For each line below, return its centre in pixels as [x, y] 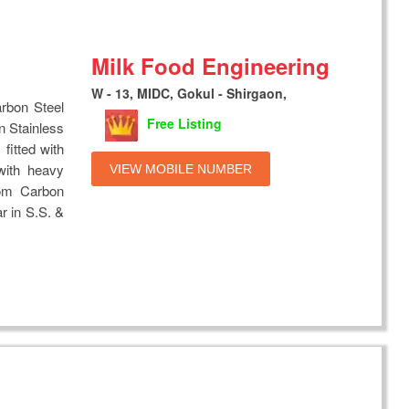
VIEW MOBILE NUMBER [181, 168]
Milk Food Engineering [211, 65]
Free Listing [185, 124]
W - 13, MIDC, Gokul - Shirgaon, [189, 93]
